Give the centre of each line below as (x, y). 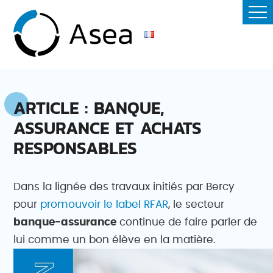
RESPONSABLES (76, 148)
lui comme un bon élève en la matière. (115, 240)
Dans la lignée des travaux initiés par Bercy (124, 187)
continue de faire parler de (187, 222)
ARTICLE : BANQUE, (89, 108)
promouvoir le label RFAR (105, 204)
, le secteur (197, 204)
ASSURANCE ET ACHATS (108, 128)
